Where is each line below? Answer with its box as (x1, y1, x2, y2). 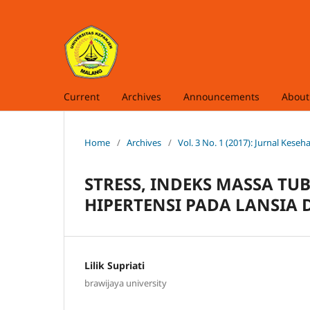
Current (64, 89, 100, 103)
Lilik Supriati (84, 258, 145, 272)
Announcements (183, 89, 259, 103)
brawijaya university (84, 277, 167, 290)
